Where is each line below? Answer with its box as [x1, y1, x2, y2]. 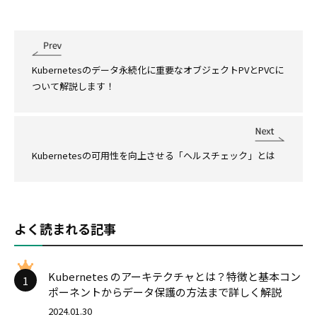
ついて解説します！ [32, 79, 115, 93]
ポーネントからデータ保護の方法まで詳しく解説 [48, 284, 282, 300]
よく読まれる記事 [14, 219, 116, 238]
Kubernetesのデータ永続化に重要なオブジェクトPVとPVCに [32, 63, 284, 77]
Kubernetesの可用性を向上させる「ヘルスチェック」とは [32, 149, 275, 163]
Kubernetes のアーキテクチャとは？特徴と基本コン [48, 269, 301, 284]
